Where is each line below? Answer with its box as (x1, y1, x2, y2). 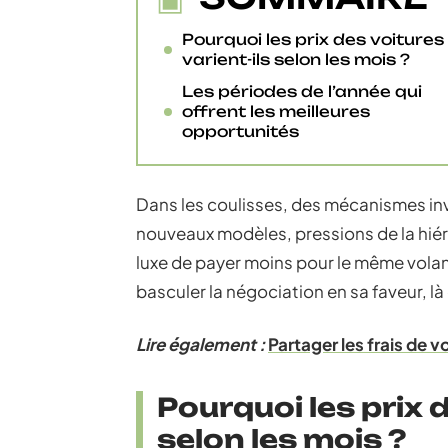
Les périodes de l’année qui (182, 82, 422, 101)
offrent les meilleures (182, 102, 370, 121)
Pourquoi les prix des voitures (182, 30, 444, 49)
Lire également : (136, 333, 265, 355)
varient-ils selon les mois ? (182, 50, 410, 69)
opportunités (182, 122, 299, 141)
